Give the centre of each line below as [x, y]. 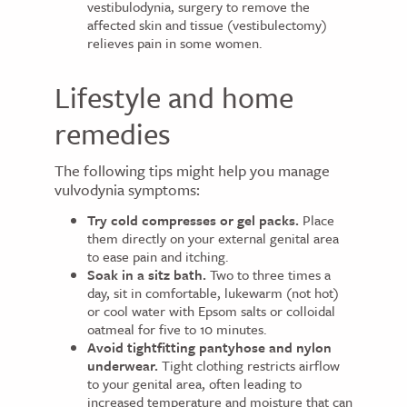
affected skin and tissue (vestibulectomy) [207, 25]
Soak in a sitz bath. [147, 275]
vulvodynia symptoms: [127, 190]
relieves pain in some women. [175, 43]
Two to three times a [268, 275]
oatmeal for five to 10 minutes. [177, 329]
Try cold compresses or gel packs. [193, 220]
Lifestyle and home [174, 98]
